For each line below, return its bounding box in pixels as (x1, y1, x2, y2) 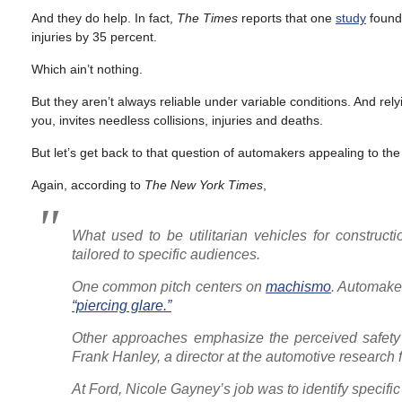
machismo (266, 279, 332, 294)
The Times (177, 11, 238, 25)
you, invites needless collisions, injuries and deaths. (31, 113, 323, 127)
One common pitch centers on (72, 279, 267, 294)
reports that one (238, 11, 336, 25)
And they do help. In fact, (31, 11, 177, 25)
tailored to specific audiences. (72, 247, 260, 262)
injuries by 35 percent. (31, 30, 157, 44)
